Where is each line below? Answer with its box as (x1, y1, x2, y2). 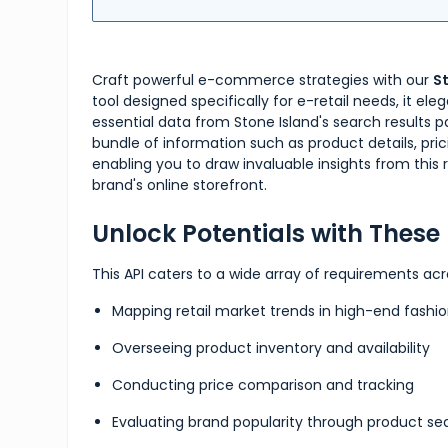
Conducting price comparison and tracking (112, 375, 415, 395)
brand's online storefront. (92, 175, 268, 195)
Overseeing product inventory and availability (112, 338, 431, 358)
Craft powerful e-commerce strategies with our (92, 70, 434, 90)
